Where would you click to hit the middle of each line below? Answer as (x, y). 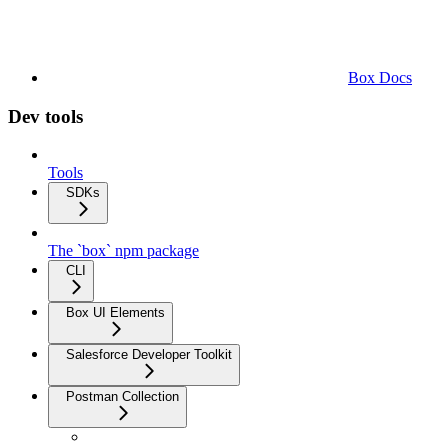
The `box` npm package (123, 251)
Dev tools (45, 116)
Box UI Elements (115, 313)
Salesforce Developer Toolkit (149, 355)
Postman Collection (122, 397)
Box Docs (380, 77)
